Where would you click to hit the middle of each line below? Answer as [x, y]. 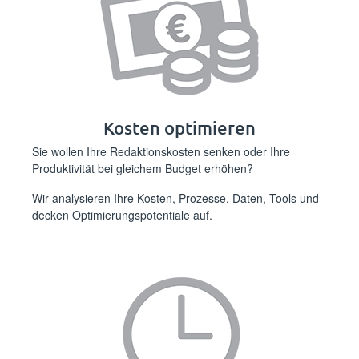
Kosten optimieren [179, 128]
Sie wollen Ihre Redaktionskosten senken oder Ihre [161, 151]
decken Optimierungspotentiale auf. [122, 215]
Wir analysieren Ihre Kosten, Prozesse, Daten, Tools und [175, 198]
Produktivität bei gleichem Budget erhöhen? [143, 168]
